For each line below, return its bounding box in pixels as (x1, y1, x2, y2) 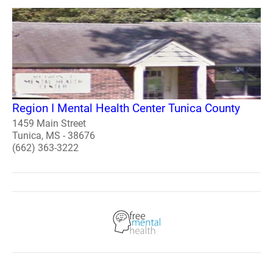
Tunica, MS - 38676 (12, 129, 95, 141)
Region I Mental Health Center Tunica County (12, 101, 240, 115)
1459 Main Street (12, 117, 86, 129)
